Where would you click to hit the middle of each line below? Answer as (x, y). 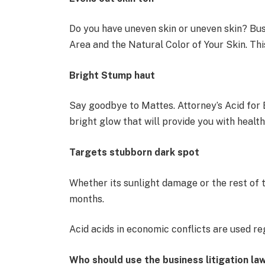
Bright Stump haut (112, 75)
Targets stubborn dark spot (135, 153)
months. (87, 199)
